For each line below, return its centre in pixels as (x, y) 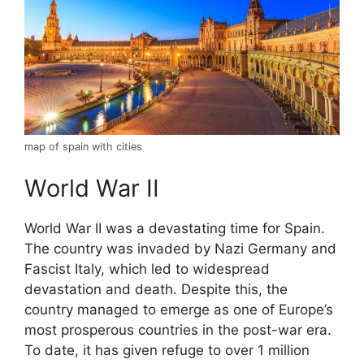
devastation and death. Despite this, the (156, 290)
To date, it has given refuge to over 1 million (167, 351)
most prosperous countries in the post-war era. (178, 330)
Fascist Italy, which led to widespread (147, 269)
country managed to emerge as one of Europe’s (179, 310)
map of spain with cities (83, 146)
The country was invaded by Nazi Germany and (180, 249)
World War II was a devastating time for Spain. (175, 229)
